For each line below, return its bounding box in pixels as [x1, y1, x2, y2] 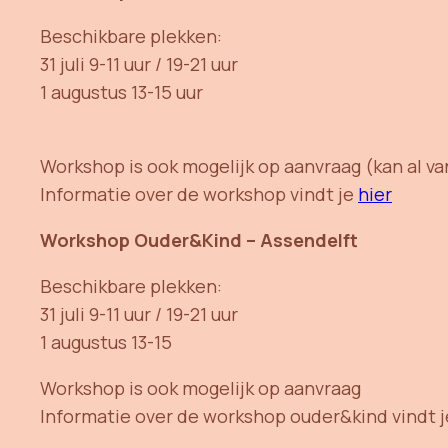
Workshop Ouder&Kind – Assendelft [40, 227, 358, 252]
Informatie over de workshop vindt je [40, 181, 358, 206]
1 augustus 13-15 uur [40, 79, 203, 104]
